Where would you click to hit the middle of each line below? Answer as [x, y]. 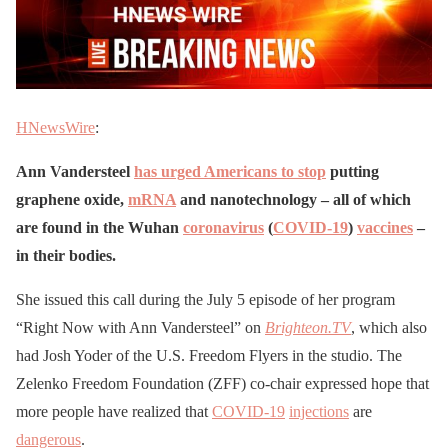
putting [352, 172]
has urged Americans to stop [230, 172]
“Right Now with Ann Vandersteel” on [140, 328]
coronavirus [223, 228]
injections [319, 412]
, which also [389, 328]
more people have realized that [114, 412]
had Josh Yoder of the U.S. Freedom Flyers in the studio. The [209, 356]
